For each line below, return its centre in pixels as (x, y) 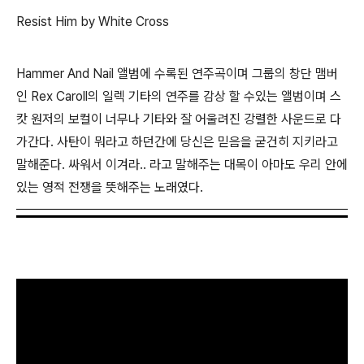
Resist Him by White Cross (93, 22)
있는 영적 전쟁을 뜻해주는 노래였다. (110, 188)
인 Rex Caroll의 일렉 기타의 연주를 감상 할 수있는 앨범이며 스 (179, 97)
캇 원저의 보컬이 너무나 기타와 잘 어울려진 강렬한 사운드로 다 (179, 119)
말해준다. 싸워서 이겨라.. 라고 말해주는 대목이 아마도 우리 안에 (182, 165)
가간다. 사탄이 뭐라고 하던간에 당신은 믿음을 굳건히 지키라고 (177, 142)
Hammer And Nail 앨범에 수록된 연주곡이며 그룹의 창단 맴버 (177, 74)
